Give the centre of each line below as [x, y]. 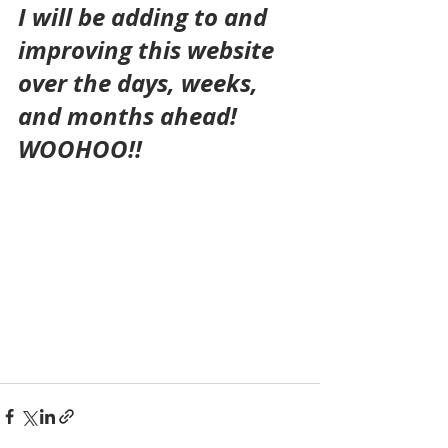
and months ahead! [127, 116]
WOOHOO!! [80, 149]
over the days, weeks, [141, 83]
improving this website [149, 50]
